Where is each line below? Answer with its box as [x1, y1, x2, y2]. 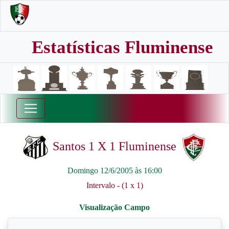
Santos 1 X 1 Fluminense [50, 140, 179, 153]
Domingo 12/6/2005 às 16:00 [67, 166, 162, 175]
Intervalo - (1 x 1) [86, 181, 143, 190]
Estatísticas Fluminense [32, 37, 213, 57]
